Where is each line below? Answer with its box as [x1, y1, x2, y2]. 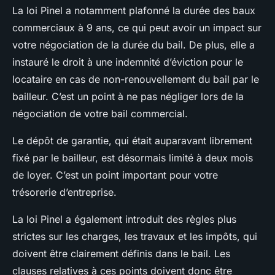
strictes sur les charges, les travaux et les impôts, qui [12, 230, 257, 243]
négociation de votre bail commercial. [12, 107, 188, 120]
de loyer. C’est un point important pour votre [12, 169, 218, 182]
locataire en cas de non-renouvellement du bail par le [12, 73, 259, 86]
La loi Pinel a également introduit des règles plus [12, 213, 236, 226]
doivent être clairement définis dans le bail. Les [12, 247, 230, 260]
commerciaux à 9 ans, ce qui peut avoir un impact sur [12, 21, 261, 34]
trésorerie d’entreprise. [12, 186, 117, 199]
